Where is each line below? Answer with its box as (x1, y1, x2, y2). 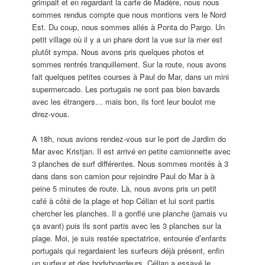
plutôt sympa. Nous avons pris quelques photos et (32, 46, 205, 57)
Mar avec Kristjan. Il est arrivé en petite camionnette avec (32, 146, 231, 157)
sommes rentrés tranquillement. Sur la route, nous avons (32, 58, 227, 70)
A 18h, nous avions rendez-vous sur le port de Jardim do (32, 133, 227, 145)
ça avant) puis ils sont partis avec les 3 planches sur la (32, 220, 222, 232)
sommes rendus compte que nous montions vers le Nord (32, 8, 227, 20)
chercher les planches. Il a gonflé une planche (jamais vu (32, 208, 228, 219)
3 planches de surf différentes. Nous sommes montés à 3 (32, 158, 229, 170)
